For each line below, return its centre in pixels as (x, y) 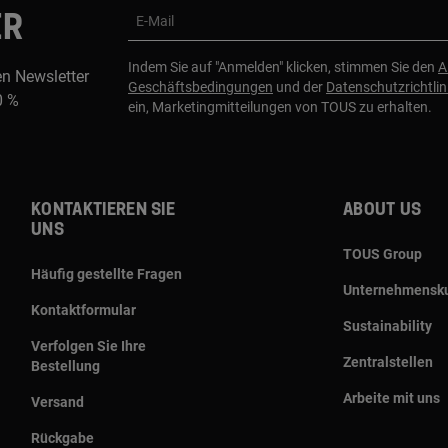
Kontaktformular (83, 309)
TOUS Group (382, 253)
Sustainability (387, 325)
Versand (57, 401)
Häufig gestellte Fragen (106, 273)
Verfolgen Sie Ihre (88, 345)
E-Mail (155, 20)
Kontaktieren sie (103, 209)
